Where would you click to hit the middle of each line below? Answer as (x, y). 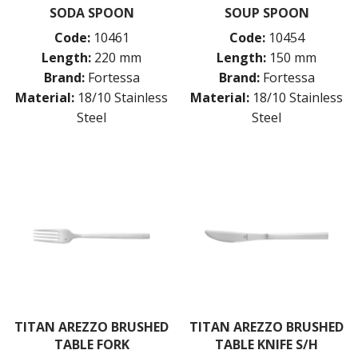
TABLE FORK (91, 344)
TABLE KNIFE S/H (267, 344)
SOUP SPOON (267, 12)
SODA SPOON (91, 12)
